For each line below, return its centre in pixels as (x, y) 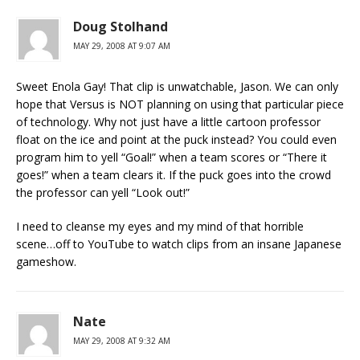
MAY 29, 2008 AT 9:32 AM (122, 341)
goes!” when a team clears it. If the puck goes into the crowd (174, 175)
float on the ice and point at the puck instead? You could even (176, 139)
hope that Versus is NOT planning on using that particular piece (180, 104)
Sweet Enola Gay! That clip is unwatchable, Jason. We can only (177, 86)
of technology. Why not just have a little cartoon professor (168, 122)
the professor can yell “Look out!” (103, 192)
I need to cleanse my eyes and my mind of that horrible (160, 226)
